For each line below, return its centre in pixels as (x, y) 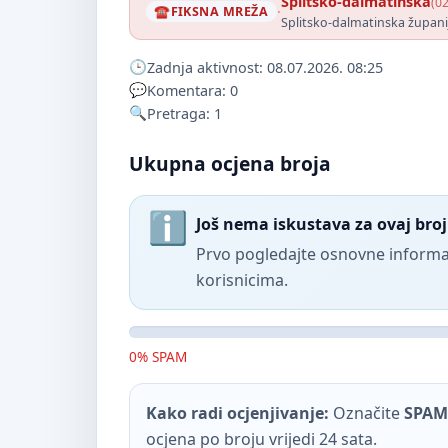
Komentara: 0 (192, 91)
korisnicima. (241, 280)
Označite (366, 412)
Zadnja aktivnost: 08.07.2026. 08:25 (265, 68)
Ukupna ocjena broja (230, 164)
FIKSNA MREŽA (219, 12)
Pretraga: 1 (184, 114)
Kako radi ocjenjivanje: (237, 412)
